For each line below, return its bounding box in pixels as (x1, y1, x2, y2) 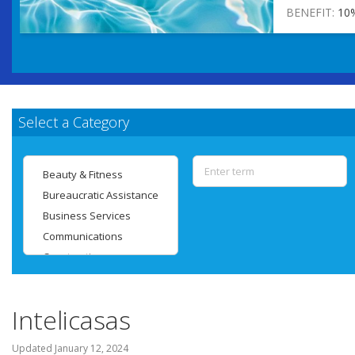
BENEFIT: (286, 4, 334, 20)
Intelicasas (12, 302, 131, 337)
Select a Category (18, 112, 129, 132)
